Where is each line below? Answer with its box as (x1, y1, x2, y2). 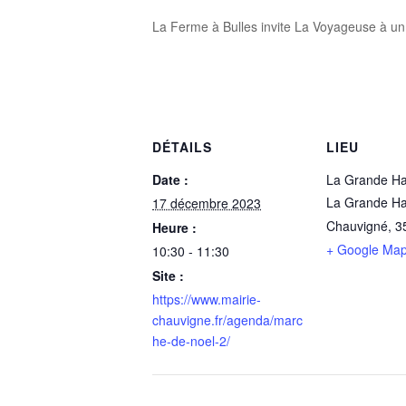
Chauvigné (326, 217, 388, 235)
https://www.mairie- (152, 290, 261, 308)
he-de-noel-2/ (152, 332, 230, 350)
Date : (152, 170, 188, 188)
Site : (152, 266, 184, 285)
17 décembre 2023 (152, 194, 261, 212)
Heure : (152, 218, 197, 237)
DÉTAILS (152, 138, 212, 156)
